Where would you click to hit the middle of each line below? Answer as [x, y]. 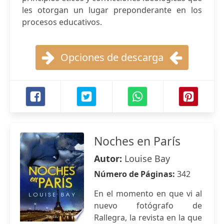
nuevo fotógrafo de [148, 205]
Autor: [109, 158]
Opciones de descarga [112, 57]
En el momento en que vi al [148, 193]
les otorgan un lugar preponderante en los [112, 10]
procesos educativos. [62, 22]
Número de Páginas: [135, 174]
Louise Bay [147, 158]
